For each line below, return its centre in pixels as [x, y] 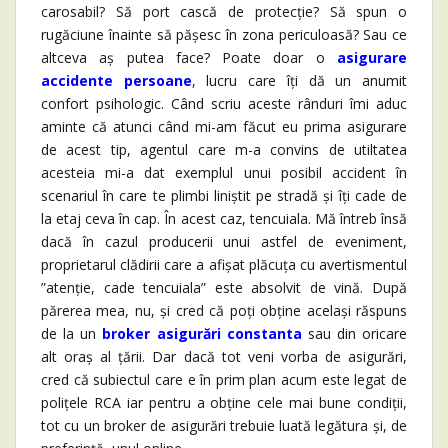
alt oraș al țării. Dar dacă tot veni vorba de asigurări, [224, 356]
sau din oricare [354, 333]
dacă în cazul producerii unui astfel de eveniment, [224, 241]
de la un [72, 333]
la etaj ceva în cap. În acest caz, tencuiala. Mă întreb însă [224, 218]
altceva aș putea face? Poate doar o [189, 57]
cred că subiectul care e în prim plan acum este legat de [224, 379]
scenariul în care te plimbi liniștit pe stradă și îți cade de [224, 195]
